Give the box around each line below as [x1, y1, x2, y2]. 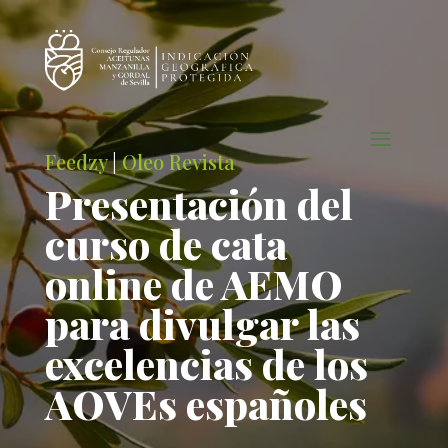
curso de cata [44, 217, 287, 270]
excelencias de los [44, 337, 368, 390]
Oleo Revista [121, 148, 235, 175]
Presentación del [44, 177, 353, 230]
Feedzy [44, 148, 107, 175]
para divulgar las [44, 297, 360, 350]
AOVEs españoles [44, 377, 367, 430]
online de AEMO [44, 257, 343, 310]
